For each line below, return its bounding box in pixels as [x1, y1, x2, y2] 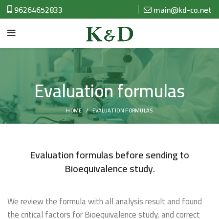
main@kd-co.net [153, 2, 212, 17]
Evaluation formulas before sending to [30, 146, 189, 164]
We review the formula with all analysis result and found [7, 194, 202, 210]
